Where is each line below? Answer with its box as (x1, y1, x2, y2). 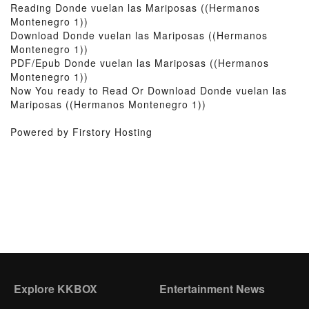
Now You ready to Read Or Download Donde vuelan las (10, 83, 287, 97)
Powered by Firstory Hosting (10, 125, 152, 139)
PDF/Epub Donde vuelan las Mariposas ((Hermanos (10, 56, 269, 70)
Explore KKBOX (14, 281, 97, 297)
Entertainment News (159, 281, 265, 297)
